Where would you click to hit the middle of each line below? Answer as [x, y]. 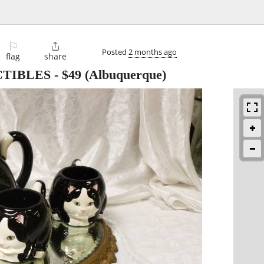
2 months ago [153, 52]
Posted [115, 52]
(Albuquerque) [124, 75]
